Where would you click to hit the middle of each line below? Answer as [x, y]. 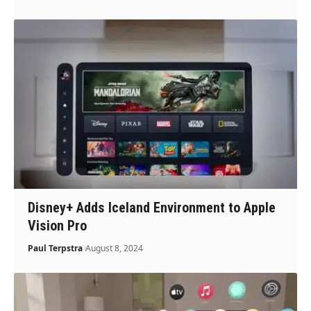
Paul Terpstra [56, 249]
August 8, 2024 [115, 249]
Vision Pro [58, 226]
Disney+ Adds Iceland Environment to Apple [152, 208]
